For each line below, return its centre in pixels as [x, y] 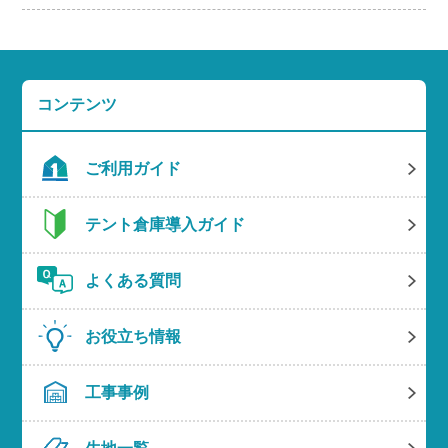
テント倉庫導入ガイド [165, 225]
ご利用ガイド [133, 169]
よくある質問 [133, 281]
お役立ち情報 [133, 337]
